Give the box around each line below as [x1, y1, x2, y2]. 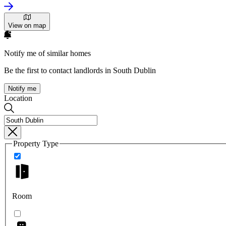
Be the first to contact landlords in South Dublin [4, 66, 156, 75]
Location [4, 94, 32, 103]
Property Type [13, 139, 59, 148]
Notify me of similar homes [4, 49, 91, 58]
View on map [8, 22, 46, 30]
